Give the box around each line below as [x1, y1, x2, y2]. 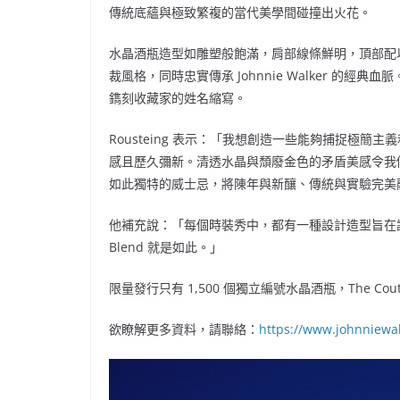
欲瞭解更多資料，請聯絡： [109, 321, 259, 338]
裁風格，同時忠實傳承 [109, 67, 237, 85]
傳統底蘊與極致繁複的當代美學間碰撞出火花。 [109, 4, 371, 21]
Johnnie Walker [237, 67, 328, 85]
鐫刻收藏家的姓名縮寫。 [109, 89, 246, 107]
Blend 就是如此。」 [109, 238, 222, 256]
